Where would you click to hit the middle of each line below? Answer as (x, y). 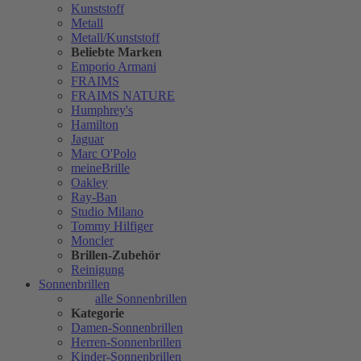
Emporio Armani (114, 67)
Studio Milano (107, 212)
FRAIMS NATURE (123, 96)
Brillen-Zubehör (116, 255)
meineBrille (100, 168)
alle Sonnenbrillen (141, 299)
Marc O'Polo (104, 154)
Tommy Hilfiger (112, 226)
